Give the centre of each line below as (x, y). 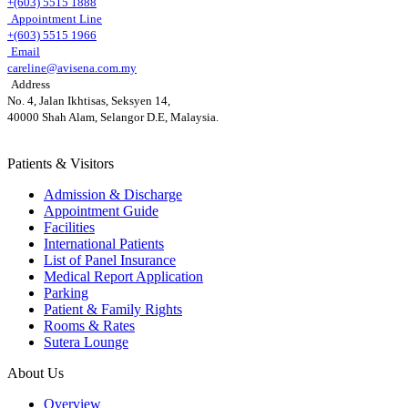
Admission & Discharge (113, 194)
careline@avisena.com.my (72, 67)
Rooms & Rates (89, 325)
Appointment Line (56, 18)
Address (31, 84)
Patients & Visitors (61, 163)
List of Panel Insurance (110, 260)
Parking (66, 292)
